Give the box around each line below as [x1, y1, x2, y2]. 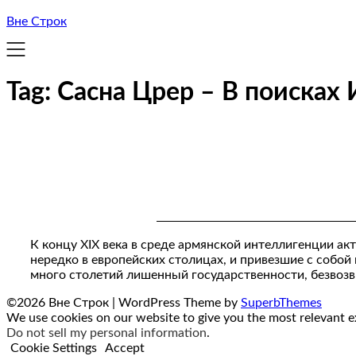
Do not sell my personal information [6, 327, 207, 340]
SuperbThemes [241, 296, 322, 310]
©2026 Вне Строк [6, 296, 112, 310]
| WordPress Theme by [112, 296, 241, 310]
